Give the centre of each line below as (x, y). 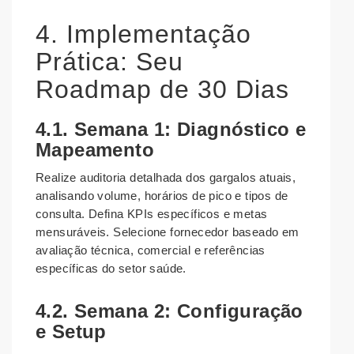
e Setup (71, 332)
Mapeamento (95, 150)
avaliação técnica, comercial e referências (151, 250)
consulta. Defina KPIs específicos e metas (152, 214)
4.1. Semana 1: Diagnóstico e (171, 130)
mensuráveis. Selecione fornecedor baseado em (168, 232)
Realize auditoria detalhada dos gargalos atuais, (166, 178)
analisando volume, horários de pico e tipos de (162, 196)
